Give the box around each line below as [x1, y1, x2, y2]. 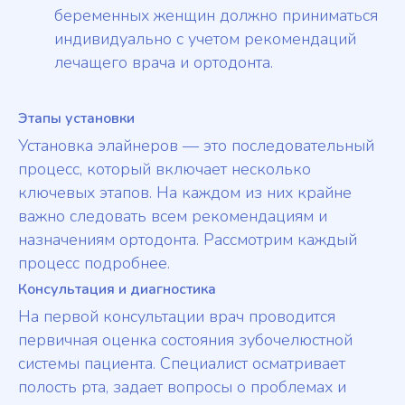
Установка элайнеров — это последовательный [18, 135, 374, 157]
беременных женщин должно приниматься [54, 5, 378, 27]
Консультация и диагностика [18, 279, 216, 300]
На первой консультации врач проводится [18, 306, 335, 328]
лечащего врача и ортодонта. [54, 52, 273, 74]
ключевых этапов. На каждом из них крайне [18, 182, 352, 204]
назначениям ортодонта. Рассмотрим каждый [18, 229, 357, 251]
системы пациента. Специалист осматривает [18, 353, 345, 375]
